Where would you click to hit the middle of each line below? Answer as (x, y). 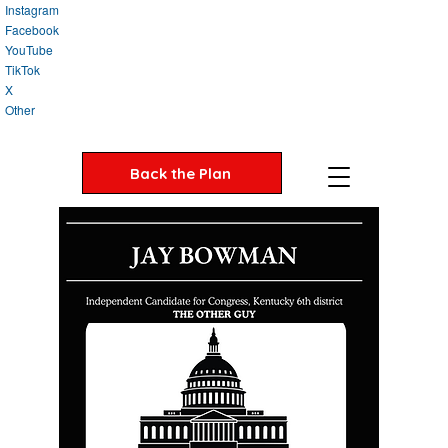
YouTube (29, 50)
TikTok (22, 70)
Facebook (32, 30)
